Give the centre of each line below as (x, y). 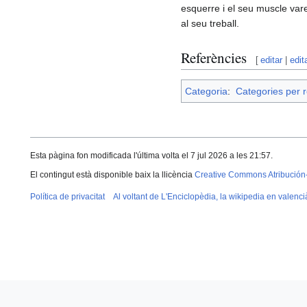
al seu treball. (210, 24)
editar (272, 60)
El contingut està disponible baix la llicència (112, 175)
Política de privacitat (67, 197)
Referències (214, 57)
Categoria (206, 91)
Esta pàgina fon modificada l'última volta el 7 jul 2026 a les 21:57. (151, 156)
